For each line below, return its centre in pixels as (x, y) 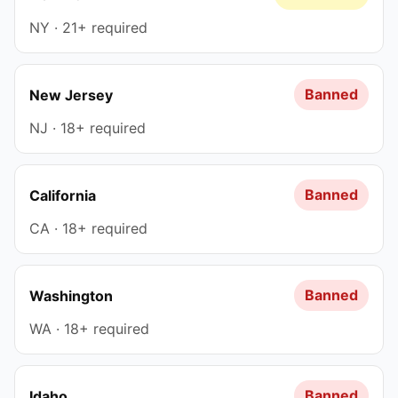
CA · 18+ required (88, 228)
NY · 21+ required (88, 28)
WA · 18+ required (89, 329)
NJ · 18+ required (88, 128)
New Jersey (71, 95)
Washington (71, 295)
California (63, 195)
